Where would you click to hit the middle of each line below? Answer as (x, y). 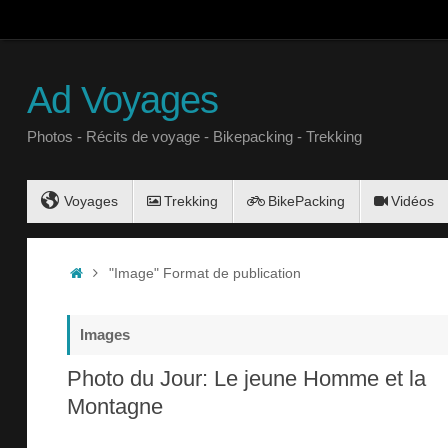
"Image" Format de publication (204, 274)
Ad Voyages (122, 100)
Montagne (115, 407)
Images (105, 335)
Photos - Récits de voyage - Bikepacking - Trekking (194, 136)
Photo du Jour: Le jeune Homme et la (246, 379)
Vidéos (412, 201)
